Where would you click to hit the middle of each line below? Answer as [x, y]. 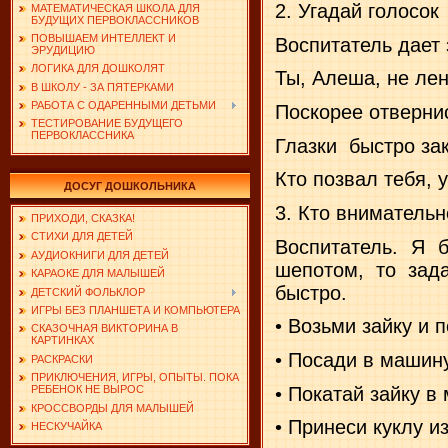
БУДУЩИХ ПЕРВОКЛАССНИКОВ [115, 19]
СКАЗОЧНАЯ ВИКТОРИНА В [104, 328]
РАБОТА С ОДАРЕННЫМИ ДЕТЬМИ [123, 105]
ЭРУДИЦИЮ [63, 49]
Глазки [306, 145]
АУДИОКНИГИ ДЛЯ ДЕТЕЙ [100, 254]
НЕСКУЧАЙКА [66, 425]
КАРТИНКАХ [62, 340]
